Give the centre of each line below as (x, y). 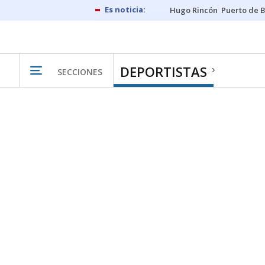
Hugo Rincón (194, 10)
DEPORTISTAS (164, 72)
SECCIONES (80, 72)
